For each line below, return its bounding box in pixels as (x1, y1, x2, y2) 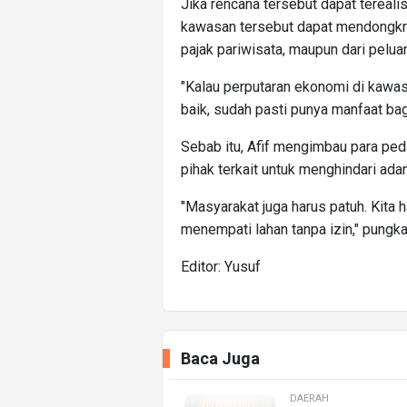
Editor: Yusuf (181, 258, 261, 276)
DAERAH (290, 392, 329, 405)
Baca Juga (181, 349, 260, 369)
